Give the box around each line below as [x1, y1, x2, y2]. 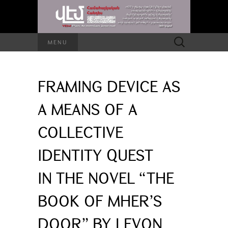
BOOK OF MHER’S [38, 190, 162, 211]
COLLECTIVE [38, 121, 123, 142]
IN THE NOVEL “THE [38, 167, 174, 188]
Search [168, 33, 188, 43]
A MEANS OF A [38, 98, 137, 119]
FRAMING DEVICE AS [38, 75, 180, 96]
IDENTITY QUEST [38, 144, 153, 165]
